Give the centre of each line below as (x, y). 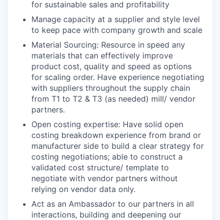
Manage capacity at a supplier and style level (116, 19)
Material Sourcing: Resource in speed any (108, 45)
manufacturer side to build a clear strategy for (118, 146)
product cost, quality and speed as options (111, 66)
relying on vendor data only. (83, 189)
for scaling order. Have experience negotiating (118, 77)
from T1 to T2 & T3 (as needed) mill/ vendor (113, 99)
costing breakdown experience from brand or (116, 135)
